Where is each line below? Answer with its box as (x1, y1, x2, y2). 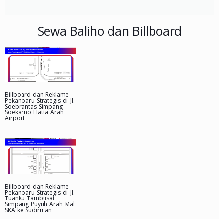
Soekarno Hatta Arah (5, 108, 64, 117)
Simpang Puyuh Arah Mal (5, 199, 75, 208)
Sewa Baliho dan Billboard (37, 22, 182, 39)
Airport (5, 114, 25, 123)
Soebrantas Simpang (5, 102, 63, 111)
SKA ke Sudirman (5, 205, 52, 214)
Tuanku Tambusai (5, 194, 55, 202)
